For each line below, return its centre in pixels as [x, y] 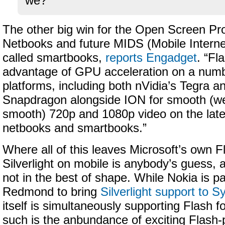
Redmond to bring [51, 192]
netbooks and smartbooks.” [75, 128]
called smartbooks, [54, 58]
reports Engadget [151, 58]
